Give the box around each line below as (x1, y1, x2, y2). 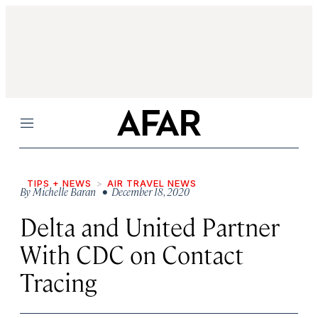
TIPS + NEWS (27, 177, 92, 189)
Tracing (20, 265, 97, 297)
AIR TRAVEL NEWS (107, 177, 197, 189)
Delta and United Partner (20, 210, 280, 242)
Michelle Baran (33, 185, 96, 198)
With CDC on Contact (20, 238, 243, 270)
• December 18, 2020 (98, 185, 190, 198)
